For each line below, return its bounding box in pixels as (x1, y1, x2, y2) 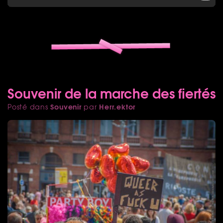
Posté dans (7, 101, 51, 111)
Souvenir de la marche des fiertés (7, 82, 216, 103)
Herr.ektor (99, 101, 136, 112)
